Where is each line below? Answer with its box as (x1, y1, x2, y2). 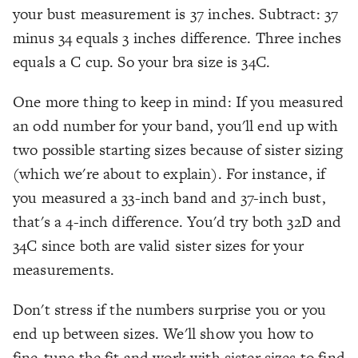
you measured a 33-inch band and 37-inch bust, (13, 187, 326, 209)
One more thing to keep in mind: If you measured (13, 91, 344, 113)
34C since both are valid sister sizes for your (13, 235, 304, 257)
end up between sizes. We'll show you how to (13, 323, 314, 345)
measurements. (13, 259, 114, 281)
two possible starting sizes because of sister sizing (13, 139, 343, 161)
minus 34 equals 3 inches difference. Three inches (13, 27, 342, 50)
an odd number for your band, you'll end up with (13, 115, 339, 137)
